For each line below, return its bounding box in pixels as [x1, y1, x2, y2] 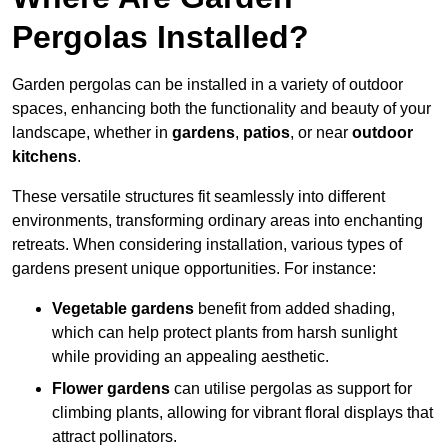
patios [243, 124, 290, 142]
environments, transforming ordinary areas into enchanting [12, 212, 423, 230]
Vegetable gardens [52, 300, 194, 318]
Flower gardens [52, 380, 170, 398]
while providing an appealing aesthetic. [52, 348, 329, 366]
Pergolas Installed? [12, 19, 309, 56]
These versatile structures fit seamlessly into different [12, 188, 385, 206]
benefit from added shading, [194, 300, 395, 318]
